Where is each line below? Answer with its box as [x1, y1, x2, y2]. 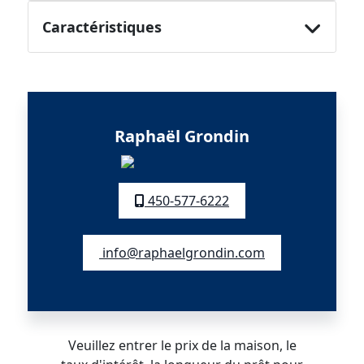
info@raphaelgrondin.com [99, 243, 265, 262]
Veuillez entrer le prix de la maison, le [67, 336, 297, 354]
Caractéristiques [42, 16, 162, 37]
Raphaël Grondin [115, 124, 249, 147]
